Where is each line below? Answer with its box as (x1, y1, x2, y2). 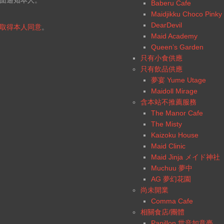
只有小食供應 (140, 54, 182, 62)
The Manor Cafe (151, 109, 203, 117)
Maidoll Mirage (151, 87, 197, 95)
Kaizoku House (151, 131, 198, 139)
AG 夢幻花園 (151, 175, 191, 183)
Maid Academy (151, 32, 197, 40)
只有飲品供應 (140, 65, 182, 73)
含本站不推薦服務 (140, 98, 196, 106)
